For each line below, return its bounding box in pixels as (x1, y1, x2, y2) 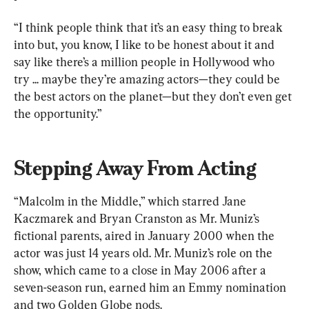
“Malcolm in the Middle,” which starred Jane (14, 193, 249, 208)
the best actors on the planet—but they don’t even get (14, 88, 295, 103)
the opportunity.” (14, 106, 102, 121)
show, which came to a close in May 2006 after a (14, 262, 269, 277)
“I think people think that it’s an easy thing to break (14, 19, 286, 34)
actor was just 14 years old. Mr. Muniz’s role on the (14, 245, 275, 260)
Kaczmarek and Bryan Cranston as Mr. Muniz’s (14, 210, 262, 226)
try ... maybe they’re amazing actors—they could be (14, 71, 283, 86)
